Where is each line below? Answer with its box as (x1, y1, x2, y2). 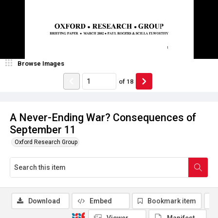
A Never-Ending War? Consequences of (10, 111, 196, 124)
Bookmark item (147, 197, 196, 205)
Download (28, 197, 60, 205)
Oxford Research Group (15, 139, 77, 145)
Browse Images (18, 60, 64, 67)
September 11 (10, 124, 76, 136)
